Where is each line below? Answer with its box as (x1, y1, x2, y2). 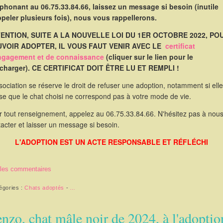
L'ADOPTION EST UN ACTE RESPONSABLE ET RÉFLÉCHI (15, 137, 208, 147)
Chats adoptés (24, 185, 64, 191)
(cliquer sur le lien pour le (104, 52, 193, 62)
